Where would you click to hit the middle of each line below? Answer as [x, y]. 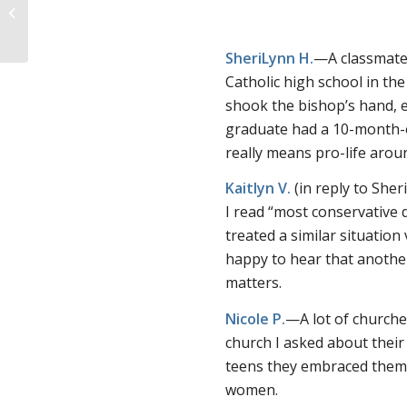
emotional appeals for [93, 33]
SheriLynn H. [270, 58]
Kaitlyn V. [258, 189]
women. [252, 389]
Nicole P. [256, 318]
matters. [254, 283]
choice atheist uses [85, 14]
